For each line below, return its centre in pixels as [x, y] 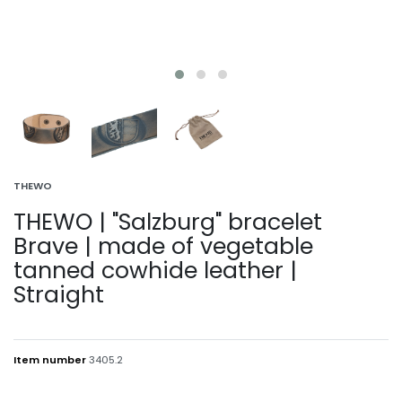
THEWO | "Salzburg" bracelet [168, 222]
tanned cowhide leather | [155, 270]
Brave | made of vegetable [163, 246]
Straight [59, 294]
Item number [51, 359]
